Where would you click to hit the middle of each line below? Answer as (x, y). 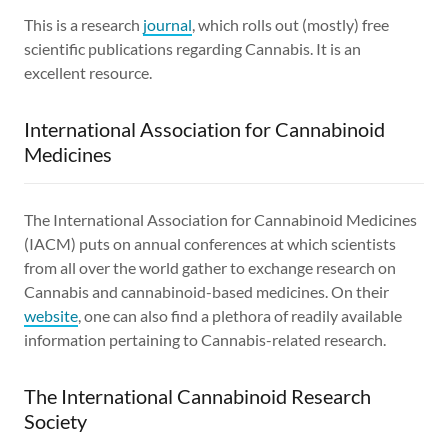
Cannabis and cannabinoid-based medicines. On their (206, 291)
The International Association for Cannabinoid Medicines (220, 219)
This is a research (83, 24)
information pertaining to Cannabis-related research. (205, 339)
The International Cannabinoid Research (197, 395)
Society (55, 420)
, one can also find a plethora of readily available (240, 315)
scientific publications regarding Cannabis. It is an (192, 48)
